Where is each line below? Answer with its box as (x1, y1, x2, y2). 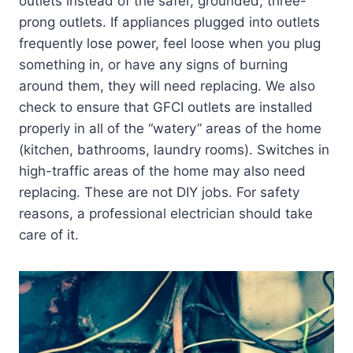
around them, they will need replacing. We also (19, 77, 315, 94)
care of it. (19, 226, 79, 243)
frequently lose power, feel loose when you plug (19, 35, 321, 51)
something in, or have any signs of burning (19, 56, 288, 72)
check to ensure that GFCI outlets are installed (19, 98, 313, 115)
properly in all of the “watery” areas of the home (19, 120, 321, 136)
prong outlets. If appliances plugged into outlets (19, 13, 320, 30)
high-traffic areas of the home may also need (19, 162, 306, 179)
